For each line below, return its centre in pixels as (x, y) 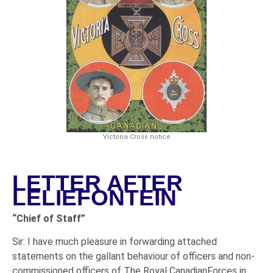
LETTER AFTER (97, 183)
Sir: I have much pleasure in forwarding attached (115, 242)
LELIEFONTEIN (94, 197)
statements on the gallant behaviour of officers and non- (133, 257)
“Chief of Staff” (49, 218)
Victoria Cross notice (136, 136)
